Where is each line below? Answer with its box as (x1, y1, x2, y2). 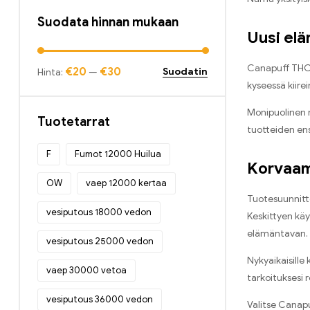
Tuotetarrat (37, 114, 110, 130)
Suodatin (163, 65, 208, 77)
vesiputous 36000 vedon (46, 293, 153, 306)
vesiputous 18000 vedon (46, 206, 152, 219)
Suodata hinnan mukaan (37, 15, 179, 30)
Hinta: (37, 66, 65, 79)
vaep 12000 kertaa (86, 177, 167, 190)
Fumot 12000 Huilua (75, 148, 161, 161)
